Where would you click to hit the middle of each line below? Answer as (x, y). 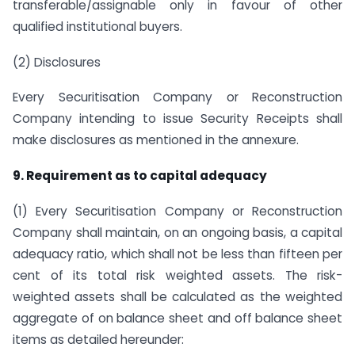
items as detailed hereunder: (98, 340)
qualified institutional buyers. (97, 26)
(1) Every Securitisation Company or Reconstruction (177, 212)
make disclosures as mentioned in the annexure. (156, 140)
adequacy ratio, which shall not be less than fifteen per (177, 254)
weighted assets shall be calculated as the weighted (177, 297)
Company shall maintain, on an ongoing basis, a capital (177, 233)
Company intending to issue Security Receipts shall (177, 119)
